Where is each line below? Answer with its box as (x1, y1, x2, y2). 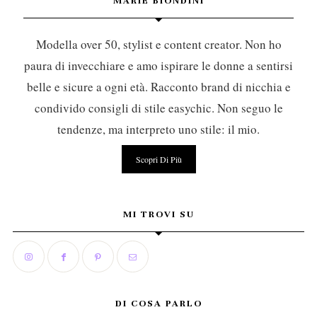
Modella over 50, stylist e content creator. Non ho (35, 36, 282, 53)
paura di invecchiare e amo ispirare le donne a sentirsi (24, 57, 293, 74)
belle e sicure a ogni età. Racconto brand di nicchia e (26, 79, 291, 96)
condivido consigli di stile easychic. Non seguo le (34, 100, 283, 117)
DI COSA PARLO (115, 298, 202, 310)
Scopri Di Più (135, 153, 182, 165)
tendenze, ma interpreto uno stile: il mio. (57, 121, 260, 138)
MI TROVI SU (122, 209, 195, 221)
